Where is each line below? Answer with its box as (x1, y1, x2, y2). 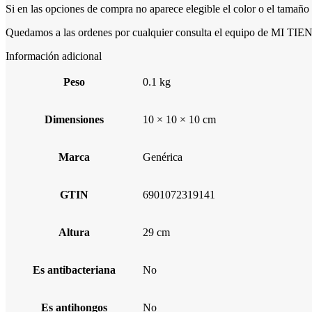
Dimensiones (44, 113, 104, 125)
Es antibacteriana (32, 263, 116, 276)
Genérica (143, 150, 182, 163)
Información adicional (6, 49, 102, 62)
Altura (58, 226, 90, 238)
